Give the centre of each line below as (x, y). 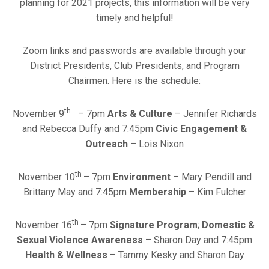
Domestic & (228, 225)
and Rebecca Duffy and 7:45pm (89, 128)
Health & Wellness (66, 255)
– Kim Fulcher (216, 192)
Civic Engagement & (201, 128)
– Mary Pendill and (211, 177)
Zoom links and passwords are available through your (134, 50)
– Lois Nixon (156, 144)
